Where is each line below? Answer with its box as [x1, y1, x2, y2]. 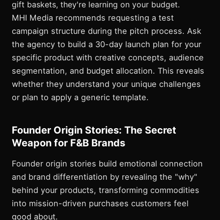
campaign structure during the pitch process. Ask [12, 26, 201, 36]
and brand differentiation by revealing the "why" [12, 172, 197, 182]
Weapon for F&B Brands [12, 137, 125, 149]
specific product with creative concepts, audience [12, 53, 204, 63]
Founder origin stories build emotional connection [12, 159, 203, 169]
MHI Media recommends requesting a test [12, 13, 174, 23]
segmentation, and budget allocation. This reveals [12, 66, 204, 76]
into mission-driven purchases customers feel [12, 198, 189, 209]
